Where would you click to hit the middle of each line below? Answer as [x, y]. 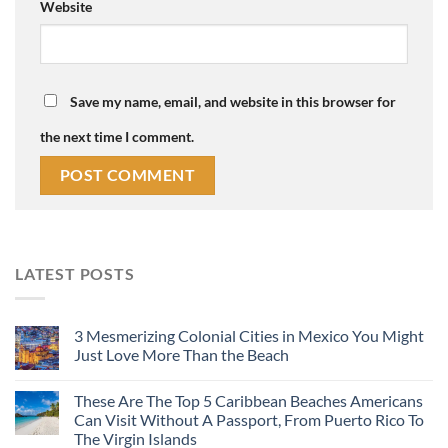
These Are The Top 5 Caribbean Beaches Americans [248, 400]
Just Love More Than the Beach [181, 354]
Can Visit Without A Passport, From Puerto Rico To [249, 419]
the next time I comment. [117, 136]
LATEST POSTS [75, 274]
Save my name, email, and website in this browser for [233, 101]
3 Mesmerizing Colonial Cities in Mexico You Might [249, 335]
